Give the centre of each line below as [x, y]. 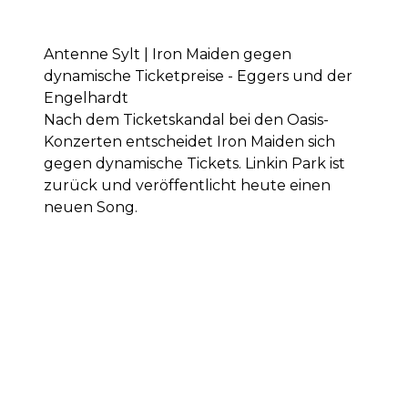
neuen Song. [91, 207]
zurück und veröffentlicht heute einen [187, 185]
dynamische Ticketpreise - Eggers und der [198, 76]
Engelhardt [86, 98]
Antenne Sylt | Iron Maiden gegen [168, 54]
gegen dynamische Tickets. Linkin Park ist [194, 163]
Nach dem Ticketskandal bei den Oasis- [186, 120]
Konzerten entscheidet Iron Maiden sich [189, 142]
